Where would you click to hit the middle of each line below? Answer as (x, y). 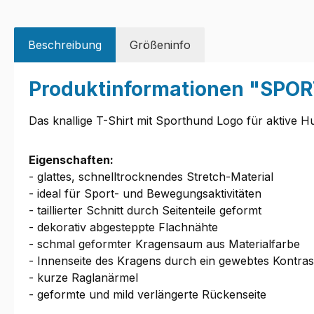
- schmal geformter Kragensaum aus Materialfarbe (164, 244)
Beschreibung (65, 45)
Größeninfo (160, 45)
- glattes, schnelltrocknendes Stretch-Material (151, 177)
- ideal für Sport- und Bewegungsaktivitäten (145, 194)
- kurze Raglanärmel (83, 278)
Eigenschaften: (71, 160)
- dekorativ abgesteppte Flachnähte (123, 227)
